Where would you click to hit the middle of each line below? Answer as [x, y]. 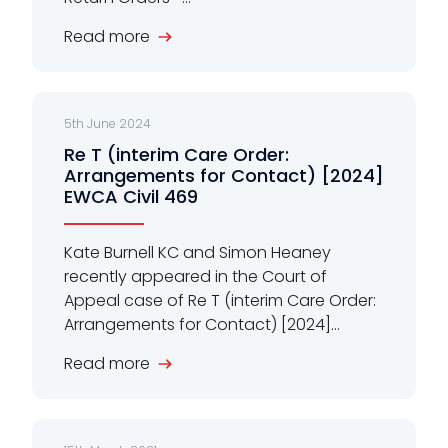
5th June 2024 [107, 123]
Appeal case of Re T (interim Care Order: [220, 300]
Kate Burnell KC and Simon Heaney [197, 252]
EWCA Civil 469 [131, 196]
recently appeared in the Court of [195, 276]
